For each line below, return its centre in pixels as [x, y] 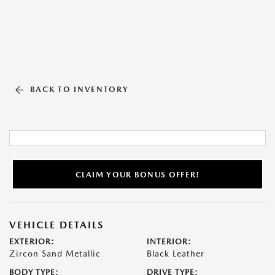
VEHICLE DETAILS [56, 225]
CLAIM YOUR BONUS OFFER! [137, 174]
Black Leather [176, 254]
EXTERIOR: [32, 242]
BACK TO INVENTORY [79, 89]
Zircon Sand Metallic [55, 254]
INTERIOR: [169, 242]
